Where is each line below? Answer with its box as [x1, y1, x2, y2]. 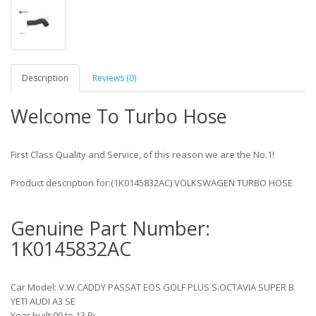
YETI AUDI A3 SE [11, 295, 75, 308]
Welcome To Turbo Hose [11, 103, 227, 129]
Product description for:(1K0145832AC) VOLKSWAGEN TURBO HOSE [11, 176, 293, 189]
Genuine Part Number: [11, 215, 210, 241]
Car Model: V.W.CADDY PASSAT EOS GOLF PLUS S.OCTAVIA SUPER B [11, 281, 294, 293]
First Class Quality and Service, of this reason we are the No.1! [11, 148, 274, 161]
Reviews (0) [92, 72, 136, 84]
